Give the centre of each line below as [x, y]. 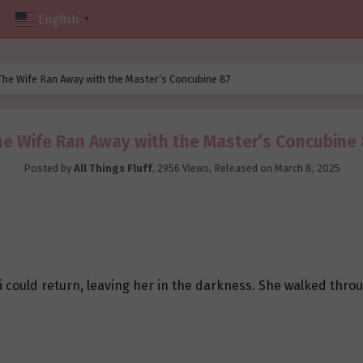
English [59, 20]
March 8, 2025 [307, 169]
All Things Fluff [113, 169]
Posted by [48, 169]
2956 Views [183, 169]
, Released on [241, 169]
